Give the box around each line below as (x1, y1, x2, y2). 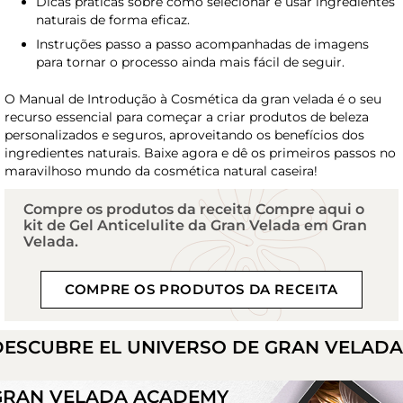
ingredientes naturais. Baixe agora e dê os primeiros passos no (4, 144, 396, 161)
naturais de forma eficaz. (36, 11, 190, 28)
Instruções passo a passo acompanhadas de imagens (36, 35, 369, 52)
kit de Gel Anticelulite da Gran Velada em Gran (23, 216, 367, 234)
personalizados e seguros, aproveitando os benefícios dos (4, 126, 364, 143)
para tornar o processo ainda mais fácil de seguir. (36, 53, 345, 70)
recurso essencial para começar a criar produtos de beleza (4, 108, 369, 125)
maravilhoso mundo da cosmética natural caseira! (4, 162, 318, 179)
